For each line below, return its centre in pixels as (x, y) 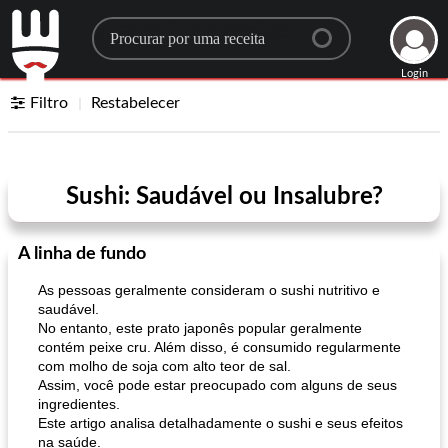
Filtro (49, 103)
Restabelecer (136, 103)
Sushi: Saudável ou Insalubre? (224, 197)
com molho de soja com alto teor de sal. (164, 366)
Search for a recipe (189, 31)
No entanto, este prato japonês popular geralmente (200, 328)
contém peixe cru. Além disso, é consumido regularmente (219, 347)
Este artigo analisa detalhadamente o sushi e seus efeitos (220, 423)
